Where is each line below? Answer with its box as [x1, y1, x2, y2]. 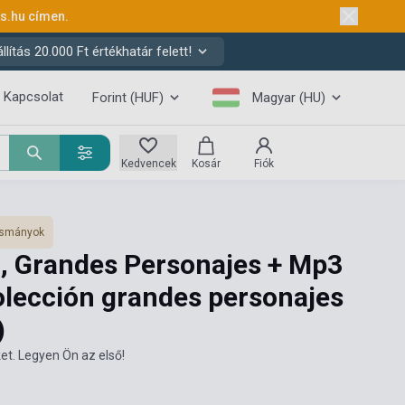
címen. [27, 9, 69, 24]
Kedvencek [120, 157, 176, 170]
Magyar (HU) [252, 89, 325, 106]
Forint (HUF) [91, 89, 164, 106]
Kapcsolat [3, 89, 63, 105]
